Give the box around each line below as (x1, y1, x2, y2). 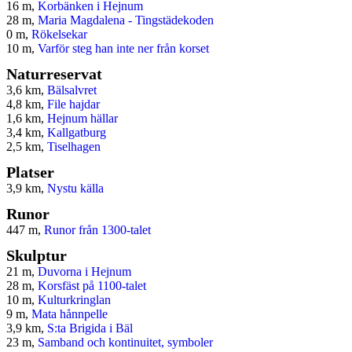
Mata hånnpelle (31, 306, 108, 321)
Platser (6, 163, 54, 181)
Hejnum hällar (47, 111, 118, 125)
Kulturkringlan (38, 292, 111, 306)
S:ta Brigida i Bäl (47, 321, 133, 335)
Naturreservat (6, 64, 102, 82)
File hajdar (47, 97, 100, 111)
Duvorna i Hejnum (38, 264, 131, 278)
